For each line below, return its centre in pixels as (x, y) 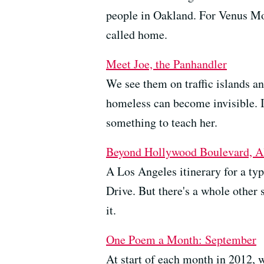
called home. (137, 35)
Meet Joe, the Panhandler (166, 64)
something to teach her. (162, 123)
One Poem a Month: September (181, 240)
